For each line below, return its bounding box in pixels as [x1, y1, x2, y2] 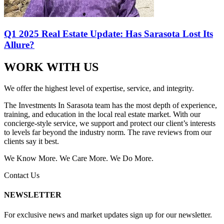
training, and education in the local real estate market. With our [4, 109, 200, 118]
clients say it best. [4, 136, 59, 145]
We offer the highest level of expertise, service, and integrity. [4, 83, 194, 92]
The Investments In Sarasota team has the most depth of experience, [4, 100, 217, 109]
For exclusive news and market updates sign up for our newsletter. [4, 210, 212, 219]
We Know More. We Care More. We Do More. [4, 153, 153, 162]
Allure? [4, 39, 34, 50]
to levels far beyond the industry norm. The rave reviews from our [4, 127, 211, 136]
